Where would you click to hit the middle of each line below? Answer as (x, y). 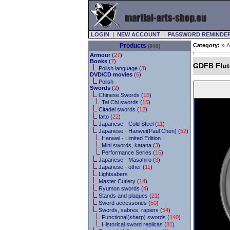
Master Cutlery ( (119, 181)
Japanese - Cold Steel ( (128, 124)
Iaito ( (106, 117)
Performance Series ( (128, 152)
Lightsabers (113, 174)
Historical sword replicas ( (134, 224)
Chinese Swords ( (121, 95)
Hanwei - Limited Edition (131, 138)
